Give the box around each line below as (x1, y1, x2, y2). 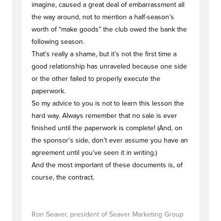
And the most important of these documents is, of (32, 161, 183, 169)
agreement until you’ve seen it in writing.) (32, 148, 157, 157)
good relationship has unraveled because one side (32, 62, 187, 71)
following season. (32, 37, 84, 46)
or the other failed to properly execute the (32, 74, 160, 83)
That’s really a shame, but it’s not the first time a (32, 50, 177, 58)
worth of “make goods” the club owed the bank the (32, 25, 187, 34)
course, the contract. (32, 173, 94, 182)
